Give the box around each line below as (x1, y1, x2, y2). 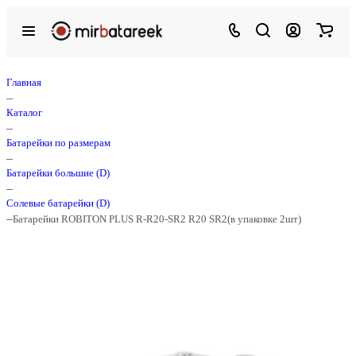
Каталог (6, 106, 42, 118)
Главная (6, 76, 41, 88)
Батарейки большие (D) (6, 167, 110, 179)
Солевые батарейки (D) (6, 197, 110, 209)
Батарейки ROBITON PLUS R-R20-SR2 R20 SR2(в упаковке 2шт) (13, 213, 301, 225)
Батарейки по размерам (6, 137, 110, 149)
